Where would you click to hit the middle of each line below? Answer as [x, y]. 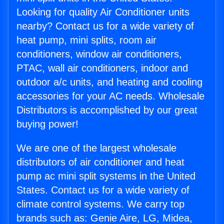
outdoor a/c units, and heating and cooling [109, 82]
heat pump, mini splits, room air [86, 40]
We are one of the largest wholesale [96, 148]
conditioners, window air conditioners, [99, 54]
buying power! [47, 124]
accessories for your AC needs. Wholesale [110, 96]
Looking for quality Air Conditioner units [103, 12]
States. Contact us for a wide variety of [103, 190]
